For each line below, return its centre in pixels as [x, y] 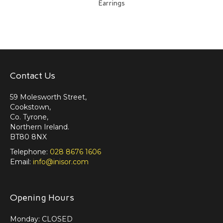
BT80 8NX [28, 137]
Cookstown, [30, 107]
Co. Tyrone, [29, 117]
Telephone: [30, 152]
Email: [21, 162]
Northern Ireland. [40, 127]
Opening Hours [42, 198]
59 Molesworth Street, [48, 97]
